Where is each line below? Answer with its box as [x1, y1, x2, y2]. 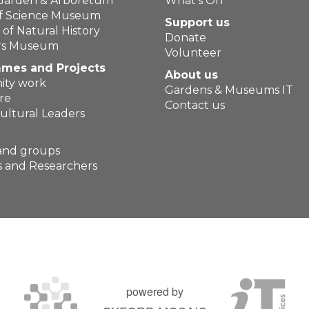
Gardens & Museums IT [165, 83, 293, 97]
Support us [165, 16, 230, 29]
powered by [126, 283, 183, 299]
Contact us [165, 99, 225, 112]
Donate [165, 31, 206, 44]
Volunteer [165, 46, 221, 59]
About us [165, 68, 218, 81]
